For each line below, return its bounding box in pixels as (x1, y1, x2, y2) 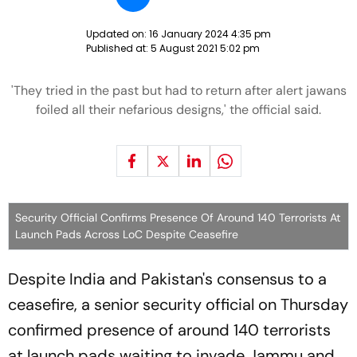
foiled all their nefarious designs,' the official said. (36, 101, 321, 118)
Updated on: (86, 27, 149, 41)
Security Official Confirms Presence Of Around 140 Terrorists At (15, 210, 340, 225)
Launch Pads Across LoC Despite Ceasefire (15, 227, 238, 241)
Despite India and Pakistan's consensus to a (8, 269, 327, 289)
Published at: (86, 41, 151, 55)
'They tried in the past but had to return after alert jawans (10, 82, 347, 99)
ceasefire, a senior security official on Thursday (8, 294, 348, 315)
